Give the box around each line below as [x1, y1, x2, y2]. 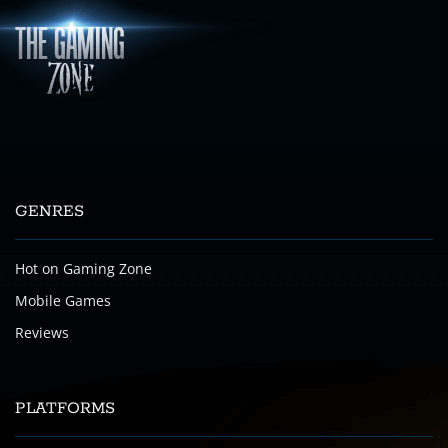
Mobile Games [15, 291, 111, 310]
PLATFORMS [15, 398, 115, 419]
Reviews [15, 323, 69, 342]
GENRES [15, 201, 84, 222]
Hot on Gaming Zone [15, 259, 152, 278]
